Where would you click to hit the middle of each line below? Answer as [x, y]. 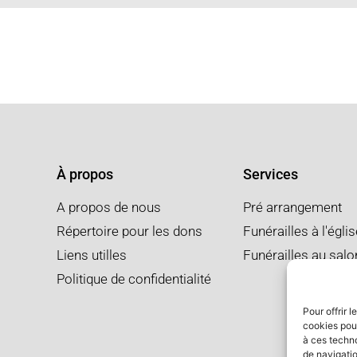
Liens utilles [92, 255]
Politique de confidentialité [134, 279]
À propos [85, 174]
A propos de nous [109, 207]
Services [270, 174]
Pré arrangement [292, 207]
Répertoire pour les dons [129, 231]
